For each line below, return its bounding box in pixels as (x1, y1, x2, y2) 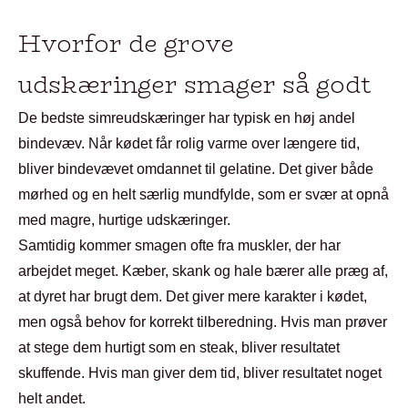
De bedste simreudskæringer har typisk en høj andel (18, 110, 355, 126)
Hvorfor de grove (18, 25, 234, 62)
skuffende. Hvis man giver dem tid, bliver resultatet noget (18, 365, 382, 381)
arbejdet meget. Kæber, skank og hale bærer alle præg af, (18, 263, 388, 279)
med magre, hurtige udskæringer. (18, 212, 230, 228)
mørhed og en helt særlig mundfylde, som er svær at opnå (18, 187, 389, 202)
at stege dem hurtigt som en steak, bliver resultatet (18, 340, 340, 355)
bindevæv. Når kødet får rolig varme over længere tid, (18, 136, 360, 151)
